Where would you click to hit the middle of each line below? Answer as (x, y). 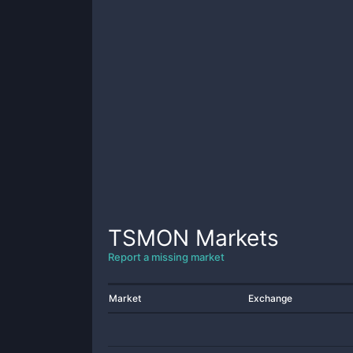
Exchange (270, 298)
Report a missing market (166, 257)
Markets (234, 238)
